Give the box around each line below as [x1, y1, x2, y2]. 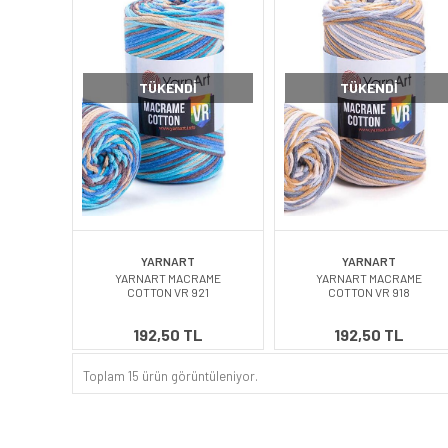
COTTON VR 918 [328, 285, 411, 300]
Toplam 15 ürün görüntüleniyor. [83, 368, 258, 385]
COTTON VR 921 [126, 285, 209, 300]
